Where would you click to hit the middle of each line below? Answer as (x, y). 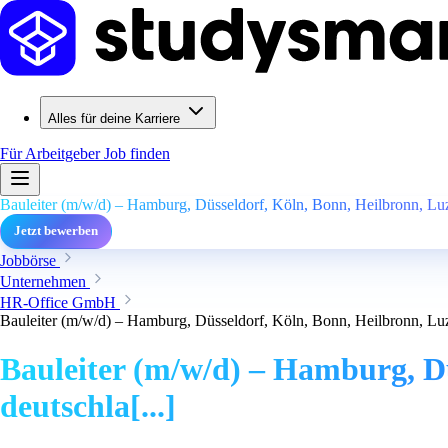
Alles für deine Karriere (114, 118)
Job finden (137, 153)
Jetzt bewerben (56, 231)
